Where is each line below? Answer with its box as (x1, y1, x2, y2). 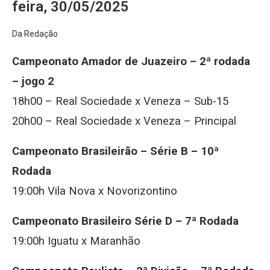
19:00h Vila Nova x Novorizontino (12, 184, 177, 198)
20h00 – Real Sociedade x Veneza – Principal (12, 115, 236, 128)
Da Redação (12, 29, 58, 39)
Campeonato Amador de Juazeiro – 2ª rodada (12, 55, 250, 68)
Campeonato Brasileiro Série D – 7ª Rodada (12, 215, 239, 228)
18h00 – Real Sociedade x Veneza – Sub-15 (12, 95, 228, 108)
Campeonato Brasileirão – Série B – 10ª (12, 145, 219, 158)
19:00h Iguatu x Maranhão (12, 234, 140, 248)
